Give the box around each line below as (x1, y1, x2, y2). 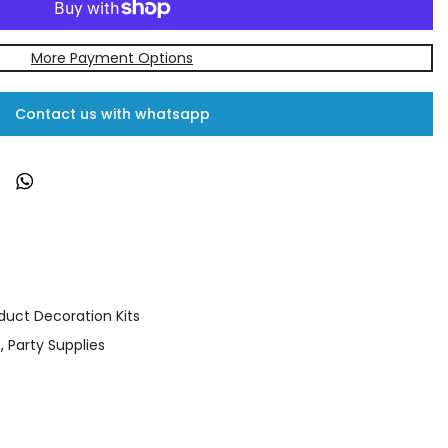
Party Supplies (8, 334, 105, 355)
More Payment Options (31, 48, 193, 68)
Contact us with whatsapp (14, 104, 210, 124)
